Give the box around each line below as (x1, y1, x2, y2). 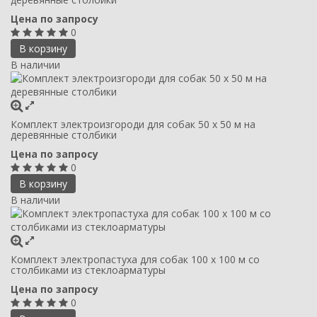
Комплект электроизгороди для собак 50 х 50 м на (11, 117, 255, 131)
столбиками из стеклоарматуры (11, 263, 166, 277)
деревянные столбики (11, 127, 117, 142)
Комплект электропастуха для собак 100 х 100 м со (11, 252, 260, 266)
